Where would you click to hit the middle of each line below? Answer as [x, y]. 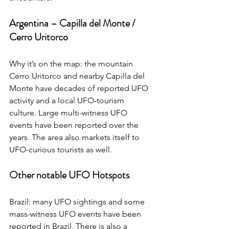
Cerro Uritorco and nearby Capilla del [78, 76]
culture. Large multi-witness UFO [69, 113]
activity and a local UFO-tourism [68, 101]
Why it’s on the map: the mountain [72, 64]
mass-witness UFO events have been [76, 214]
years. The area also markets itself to [75, 138]
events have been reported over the [75, 125]
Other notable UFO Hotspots [69, 175]
